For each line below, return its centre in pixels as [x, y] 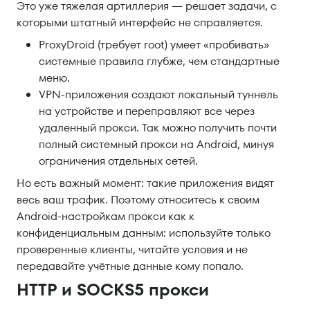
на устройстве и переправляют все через [147, 111]
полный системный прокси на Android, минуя [156, 144]
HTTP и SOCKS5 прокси [113, 290]
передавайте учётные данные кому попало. [130, 266]
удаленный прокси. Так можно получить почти [158, 128]
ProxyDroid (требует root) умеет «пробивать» [154, 45]
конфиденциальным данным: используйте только [144, 233]
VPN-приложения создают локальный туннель [158, 94]
